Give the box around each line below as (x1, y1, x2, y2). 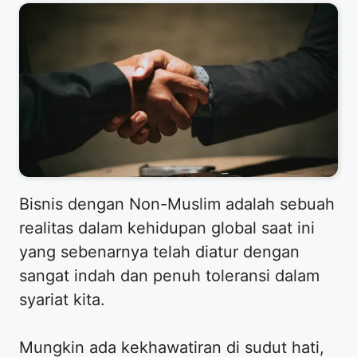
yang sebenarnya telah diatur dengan (19, 241, 300, 261)
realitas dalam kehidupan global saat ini (19, 218, 315, 237)
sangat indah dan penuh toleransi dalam (19, 265, 320, 285)
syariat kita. (19, 289, 105, 309)
